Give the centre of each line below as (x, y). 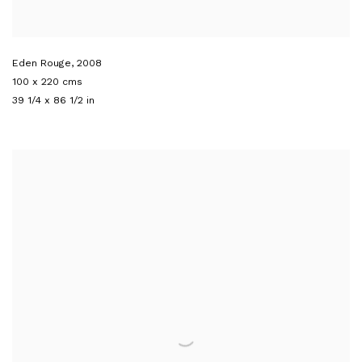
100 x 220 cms (47, 81)
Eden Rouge (42, 62)
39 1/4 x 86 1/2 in (53, 99)
